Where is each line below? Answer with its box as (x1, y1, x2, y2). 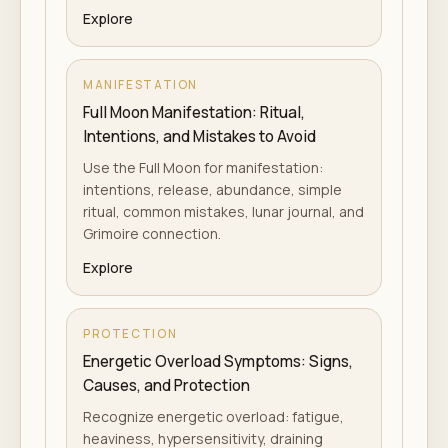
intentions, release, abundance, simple (83, 180, 342, 199)
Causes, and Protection (83, 375, 250, 396)
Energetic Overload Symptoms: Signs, (83, 351, 353, 372)
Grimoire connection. (83, 224, 221, 243)
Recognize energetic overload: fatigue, (83, 407, 344, 426)
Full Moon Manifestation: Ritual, (83, 102, 305, 123)
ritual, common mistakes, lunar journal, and (83, 202, 364, 221)
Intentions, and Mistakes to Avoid (83, 126, 316, 147)
